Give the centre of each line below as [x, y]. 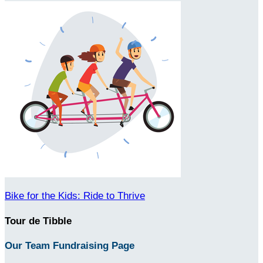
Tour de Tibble [38, 221]
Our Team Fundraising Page [70, 246]
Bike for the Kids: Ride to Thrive [75, 196]
